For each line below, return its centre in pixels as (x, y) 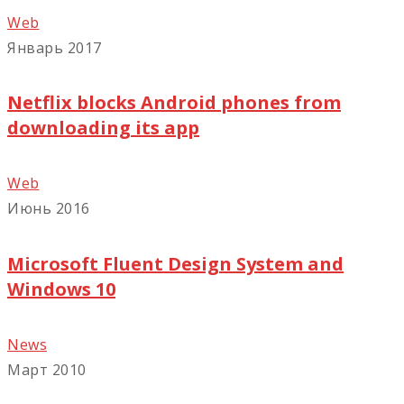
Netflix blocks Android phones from (174, 102)
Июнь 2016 (49, 209)
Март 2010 (47, 370)
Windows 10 (61, 289)
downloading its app (103, 127)
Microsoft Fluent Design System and (175, 263)
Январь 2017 (55, 47)
